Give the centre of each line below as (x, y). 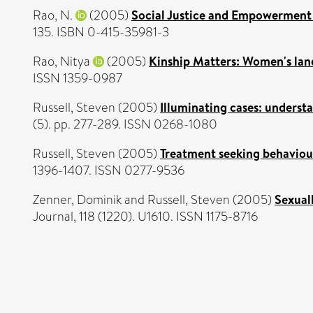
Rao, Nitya (61, 61)
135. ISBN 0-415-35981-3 (101, 32)
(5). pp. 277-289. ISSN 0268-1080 (125, 124)
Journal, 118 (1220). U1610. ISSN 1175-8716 (145, 217)
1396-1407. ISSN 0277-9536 (109, 170)
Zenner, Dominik (77, 200)
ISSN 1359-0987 (78, 78)
